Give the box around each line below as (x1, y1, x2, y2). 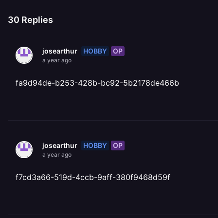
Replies (19, 15, 53, 25)
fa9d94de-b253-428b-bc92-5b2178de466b (16, 78, 179, 88)
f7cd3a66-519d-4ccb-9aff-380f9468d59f (16, 172, 170, 182)
